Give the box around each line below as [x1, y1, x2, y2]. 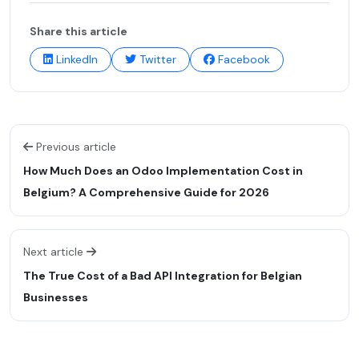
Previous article [36, 139, 116, 155]
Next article [23, 244, 83, 260]
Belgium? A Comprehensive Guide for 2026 [23, 185, 269, 200]
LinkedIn [56, 52, 98, 67]
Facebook [218, 52, 270, 67]
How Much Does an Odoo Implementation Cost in [23, 163, 303, 179]
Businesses [23, 290, 88, 305]
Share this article [30, 24, 127, 39]
